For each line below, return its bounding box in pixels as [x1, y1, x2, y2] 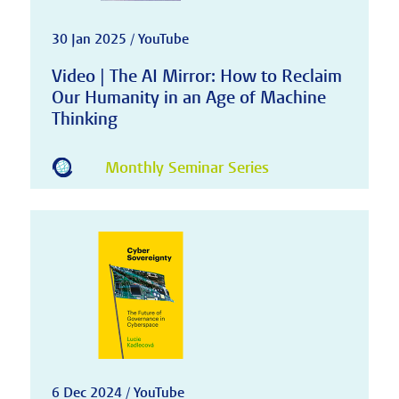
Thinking [51, 107, 118, 130]
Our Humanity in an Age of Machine [51, 85, 326, 109]
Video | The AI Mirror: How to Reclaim [51, 64, 342, 87]
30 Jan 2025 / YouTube [51, 29, 189, 48]
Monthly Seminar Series [104, 158, 269, 179]
